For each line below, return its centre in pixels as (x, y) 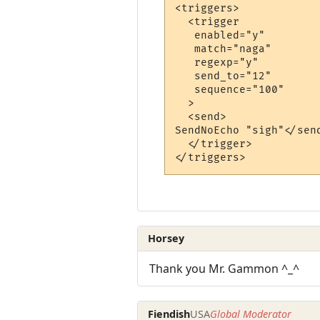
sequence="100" (230, 90)
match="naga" (224, 49)
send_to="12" (224, 76)
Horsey (166, 238)
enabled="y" (220, 36)
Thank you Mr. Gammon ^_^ (224, 269)
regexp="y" (217, 63)
